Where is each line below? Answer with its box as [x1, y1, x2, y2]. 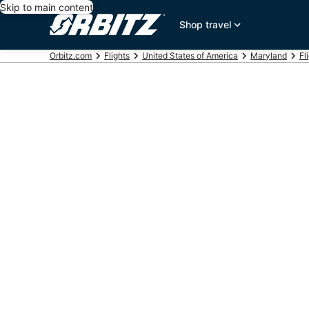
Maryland [250, 50, 287, 61]
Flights [104, 50, 130, 61]
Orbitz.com [50, 50, 92, 61]
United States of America [142, 50, 238, 61]
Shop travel [179, 19, 232, 30]
